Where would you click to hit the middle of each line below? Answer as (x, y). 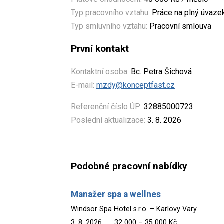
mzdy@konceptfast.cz (136, 85)
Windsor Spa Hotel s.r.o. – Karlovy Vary (134, 209)
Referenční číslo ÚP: (106, 106)
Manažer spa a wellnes (116, 194)
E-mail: (83, 85)
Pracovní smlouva (179, 26)
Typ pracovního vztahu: (110, 12)
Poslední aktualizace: (108, 120)
